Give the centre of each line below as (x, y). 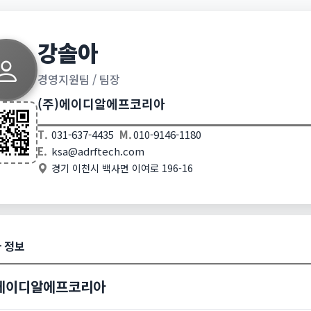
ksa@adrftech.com (98, 151)
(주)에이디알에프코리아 (101, 103)
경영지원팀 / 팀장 (79, 79)
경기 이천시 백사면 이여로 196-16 (122, 168)
